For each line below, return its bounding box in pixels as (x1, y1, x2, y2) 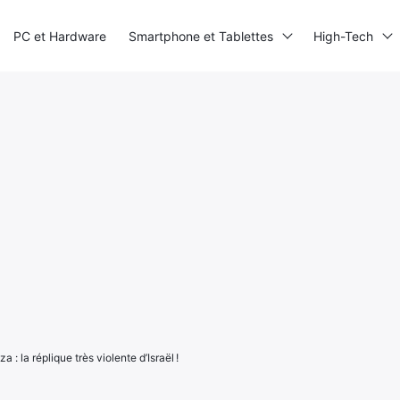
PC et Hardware (13, 28, 106, 44)
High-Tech (313, 28, 373, 44)
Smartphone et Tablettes (129, 28, 273, 44)
